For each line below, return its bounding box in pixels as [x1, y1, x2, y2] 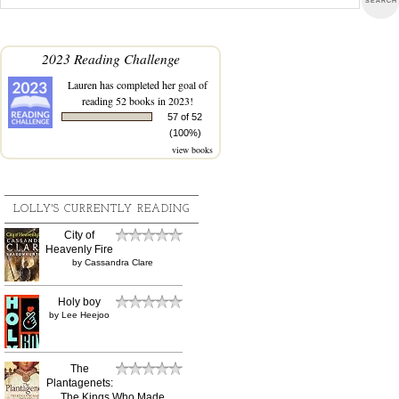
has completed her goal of [96, 77, 208, 92]
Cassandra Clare [85, 256, 153, 267]
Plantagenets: [45, 376, 113, 389]
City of [64, 228, 94, 241]
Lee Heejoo [61, 309, 110, 320]
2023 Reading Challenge [41, 48, 180, 68]
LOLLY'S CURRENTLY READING [13, 203, 190, 215]
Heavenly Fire [45, 242, 113, 256]
